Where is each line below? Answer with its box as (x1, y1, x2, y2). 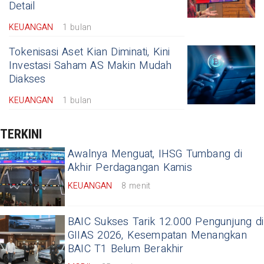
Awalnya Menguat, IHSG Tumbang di (68, 146, 242, 163)
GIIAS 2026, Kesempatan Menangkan (68, 227, 247, 244)
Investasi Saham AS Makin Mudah (9, 58, 172, 74)
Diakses (9, 71, 46, 88)
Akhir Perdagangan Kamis (68, 160, 192, 176)
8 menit (121, 180, 151, 193)
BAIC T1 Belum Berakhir (68, 241, 184, 258)
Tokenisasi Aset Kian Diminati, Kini (9, 44, 170, 61)
